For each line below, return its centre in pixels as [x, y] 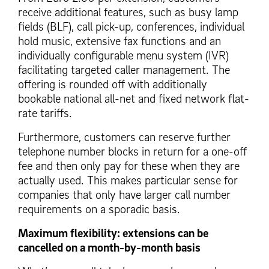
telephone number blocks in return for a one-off [132, 152]
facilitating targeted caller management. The [124, 70]
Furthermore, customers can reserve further [124, 137]
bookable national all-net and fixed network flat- [134, 99]
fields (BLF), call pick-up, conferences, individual [131, 27]
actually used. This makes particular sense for [128, 180]
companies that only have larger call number [124, 195]
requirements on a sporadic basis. [99, 209]
